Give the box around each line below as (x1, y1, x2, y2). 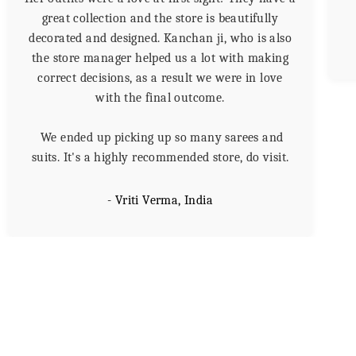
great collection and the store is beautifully (42, 10, 279, 25)
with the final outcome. (95, 90, 225, 105)
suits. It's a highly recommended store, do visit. (31, 149, 289, 164)
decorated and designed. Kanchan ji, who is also (29, 30, 292, 45)
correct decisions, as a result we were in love (37, 70, 283, 85)
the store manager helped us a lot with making (32, 50, 289, 65)
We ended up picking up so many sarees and (37, 130, 284, 145)
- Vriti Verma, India (107, 192, 214, 207)
